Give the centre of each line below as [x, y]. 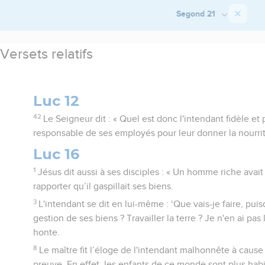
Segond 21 [197, 13]
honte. [47, 232]
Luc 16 [56, 154]
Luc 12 [56, 101]
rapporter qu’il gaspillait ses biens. [104, 186]
